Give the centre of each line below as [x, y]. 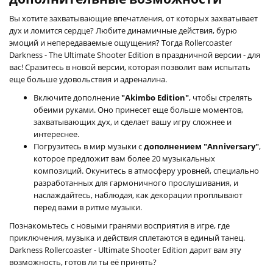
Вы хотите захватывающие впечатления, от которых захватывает [133, 18]
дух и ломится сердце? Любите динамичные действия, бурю [123, 30]
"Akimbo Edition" [155, 97]
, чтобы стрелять [221, 97]
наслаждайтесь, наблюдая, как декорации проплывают [138, 195]
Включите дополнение [77, 97]
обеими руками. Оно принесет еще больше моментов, [138, 109]
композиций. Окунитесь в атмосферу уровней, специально [146, 170]
